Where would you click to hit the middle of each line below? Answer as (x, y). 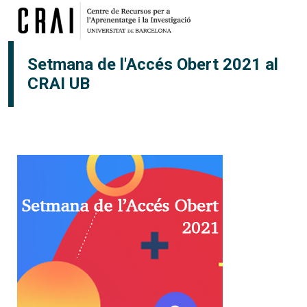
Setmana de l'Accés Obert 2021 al (153, 64)
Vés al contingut (191, 9)
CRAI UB (59, 84)
